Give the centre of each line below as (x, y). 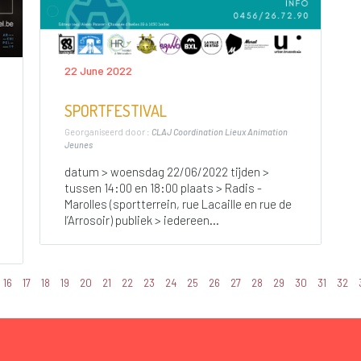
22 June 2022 (98, 70)
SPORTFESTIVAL (115, 110)
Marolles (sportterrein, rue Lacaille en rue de (178, 204)
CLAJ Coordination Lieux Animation (219, 132)
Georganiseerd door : (108, 132)
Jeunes (78, 145)
